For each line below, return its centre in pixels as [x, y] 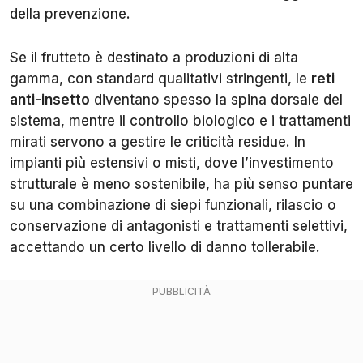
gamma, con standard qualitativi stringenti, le [160, 78]
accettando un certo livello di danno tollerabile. [165, 247]
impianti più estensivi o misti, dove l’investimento [172, 162]
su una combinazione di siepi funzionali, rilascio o [173, 205]
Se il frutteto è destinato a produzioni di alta [154, 57]
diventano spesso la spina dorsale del [216, 99]
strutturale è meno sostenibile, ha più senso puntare [181, 184]
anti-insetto [50, 99]
